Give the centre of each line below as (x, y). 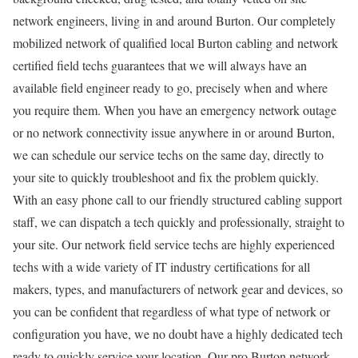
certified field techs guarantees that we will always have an (160, 66)
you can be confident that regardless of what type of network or (171, 312)
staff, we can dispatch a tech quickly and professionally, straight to (179, 222)
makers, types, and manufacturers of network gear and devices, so (178, 289)
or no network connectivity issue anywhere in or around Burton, (174, 133)
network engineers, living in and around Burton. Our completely (174, 21)
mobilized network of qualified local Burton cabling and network (175, 43)
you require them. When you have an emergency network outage (175, 110)
